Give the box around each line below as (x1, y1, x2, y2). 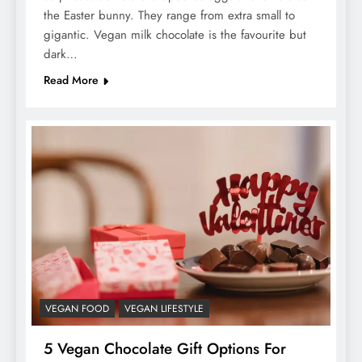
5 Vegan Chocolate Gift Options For (44, 337, 286, 360)
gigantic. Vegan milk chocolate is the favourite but (44, 25, 306, 44)
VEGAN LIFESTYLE (124, 301, 204, 316)
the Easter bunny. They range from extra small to (44, 6, 295, 24)
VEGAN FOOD (45, 301, 109, 316)
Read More (44, 71, 99, 88)
